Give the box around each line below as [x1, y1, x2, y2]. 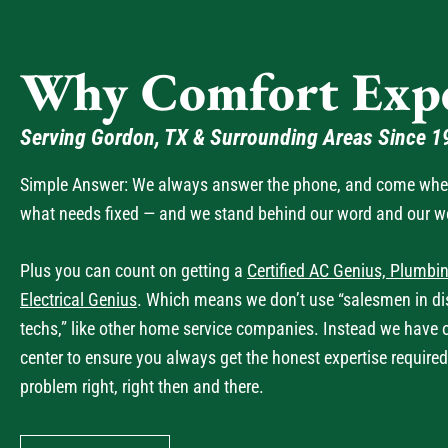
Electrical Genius [20, 289, 137, 310]
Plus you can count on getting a [20, 260, 247, 281]
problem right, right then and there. [20, 376, 264, 397]
